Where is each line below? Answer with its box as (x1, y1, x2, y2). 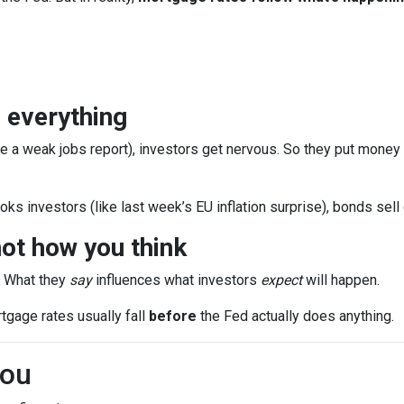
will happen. (302, 271, 380, 289)
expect (261, 271, 302, 289)
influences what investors (92, 271, 261, 289)
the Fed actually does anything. (197, 308, 394, 325)
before (149, 308, 197, 325)
